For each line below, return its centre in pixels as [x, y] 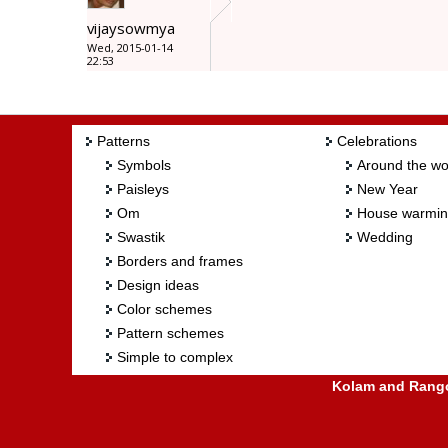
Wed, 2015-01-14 [130, 47]
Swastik [141, 237]
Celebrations [377, 141]
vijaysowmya [131, 28]
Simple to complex [175, 357]
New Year [387, 189]
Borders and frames [180, 261]
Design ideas [158, 285]
